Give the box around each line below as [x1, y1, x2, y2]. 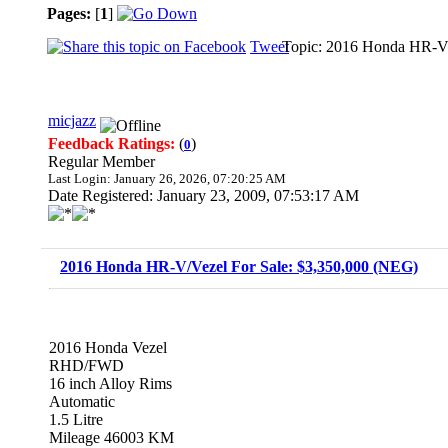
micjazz [48, 112, 96, 129]
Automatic [49, 393, 115, 410]
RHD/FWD [49, 357, 124, 374]
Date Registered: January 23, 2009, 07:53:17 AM [48, 187, 359, 204]
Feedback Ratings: [48, 135, 179, 152]
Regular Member [48, 153, 155, 170]
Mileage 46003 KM [49, 429, 174, 446]
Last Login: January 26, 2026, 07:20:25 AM [48, 171, 286, 186]
